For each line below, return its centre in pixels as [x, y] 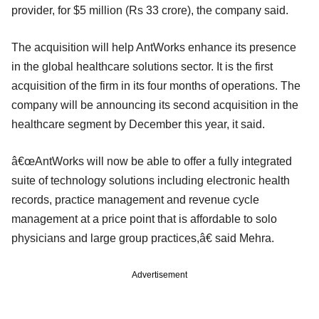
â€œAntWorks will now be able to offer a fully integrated [152, 161]
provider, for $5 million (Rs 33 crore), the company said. [150, 10]
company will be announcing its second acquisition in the [155, 105]
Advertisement [159, 274]
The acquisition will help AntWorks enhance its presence [154, 47]
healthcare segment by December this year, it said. [138, 124]
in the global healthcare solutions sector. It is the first [142, 66]
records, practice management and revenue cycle [135, 199]
